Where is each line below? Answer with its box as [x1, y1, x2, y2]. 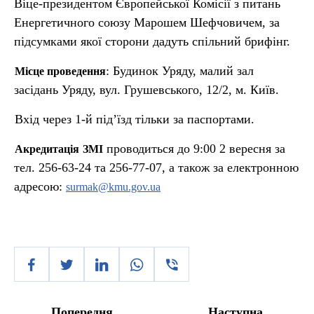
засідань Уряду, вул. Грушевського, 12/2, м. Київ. [14, 83, 279, 97]
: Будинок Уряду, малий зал [106, 64, 254, 78]
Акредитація [15, 143, 79, 155]
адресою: [14, 179, 66, 193]
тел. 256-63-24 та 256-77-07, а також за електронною [14, 161, 299, 175]
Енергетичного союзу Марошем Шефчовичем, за [14, 15, 280, 29]
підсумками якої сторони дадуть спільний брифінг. [14, 34, 290, 48]
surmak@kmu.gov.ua [66, 181, 161, 193]
